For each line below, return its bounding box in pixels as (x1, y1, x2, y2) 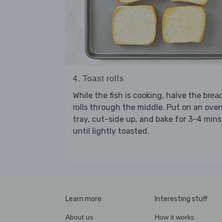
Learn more (65, 195, 102, 204)
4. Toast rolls (73, 74, 124, 83)
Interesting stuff (155, 195, 208, 204)
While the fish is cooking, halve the (73, 90, 203, 100)
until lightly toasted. (73, 126, 149, 136)
